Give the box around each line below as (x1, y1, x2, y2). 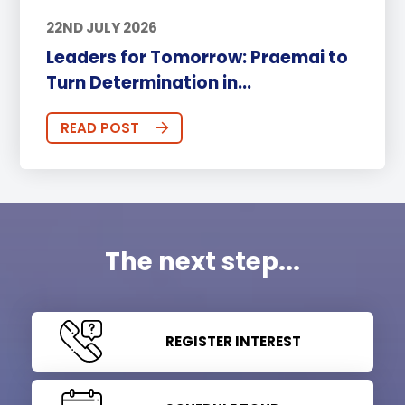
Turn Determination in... (45, 70, 251, 95)
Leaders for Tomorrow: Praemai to (45, 44, 348, 70)
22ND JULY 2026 (45, 18, 157, 38)
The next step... (105, 243, 300, 279)
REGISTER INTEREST (165, 331, 301, 351)
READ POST (60, 118, 139, 138)
